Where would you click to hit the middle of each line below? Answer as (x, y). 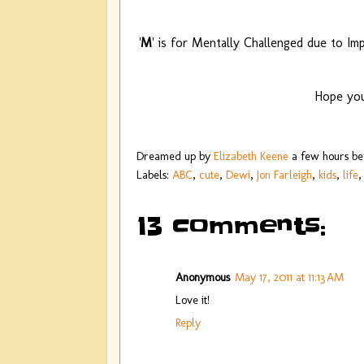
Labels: (154, 175)
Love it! (193, 299)
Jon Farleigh (284, 175)
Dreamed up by (175, 156)
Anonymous (203, 277)
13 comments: (231, 226)
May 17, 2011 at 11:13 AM (289, 277)
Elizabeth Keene (251, 156)
